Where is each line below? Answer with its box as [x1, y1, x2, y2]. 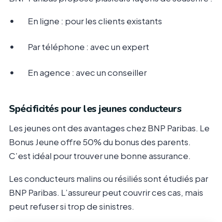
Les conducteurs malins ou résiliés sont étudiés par [9, 173, 208, 184]
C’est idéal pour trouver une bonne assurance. [9, 150, 191, 162]
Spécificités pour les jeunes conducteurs [9, 103, 181, 116]
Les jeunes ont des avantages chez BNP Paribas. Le [9, 122, 210, 134]
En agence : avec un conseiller [28, 67, 147, 78]
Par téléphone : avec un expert [28, 41, 149, 53]
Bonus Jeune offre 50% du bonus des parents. [9, 136, 191, 148]
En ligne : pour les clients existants [28, 15, 162, 27]
